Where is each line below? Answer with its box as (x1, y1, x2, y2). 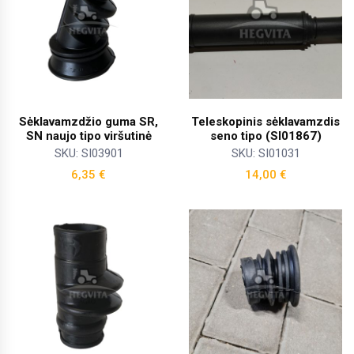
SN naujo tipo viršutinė (25, 129, 152, 144)
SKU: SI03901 (54, 146, 123, 161)
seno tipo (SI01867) (209, 129, 322, 144)
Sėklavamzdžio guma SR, (19, 115, 158, 130)
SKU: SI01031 (231, 146, 300, 161)
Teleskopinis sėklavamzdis (191, 115, 340, 130)
